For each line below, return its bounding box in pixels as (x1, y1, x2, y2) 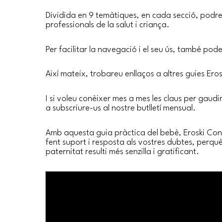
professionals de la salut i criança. (46, 21, 169, 30)
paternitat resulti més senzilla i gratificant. (46, 147, 199, 156)
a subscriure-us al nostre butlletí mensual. (46, 104, 196, 112)
